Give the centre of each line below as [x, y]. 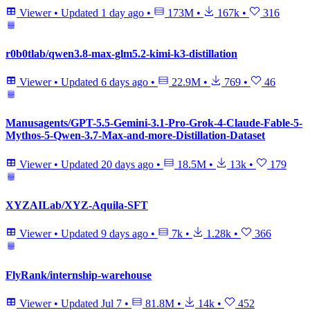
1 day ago [122, 12]
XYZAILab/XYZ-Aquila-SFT [77, 205]
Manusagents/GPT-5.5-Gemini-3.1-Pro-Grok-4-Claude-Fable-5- [154, 123]
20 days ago [127, 164]
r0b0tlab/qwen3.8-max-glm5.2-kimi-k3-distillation [121, 53]
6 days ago [125, 82]
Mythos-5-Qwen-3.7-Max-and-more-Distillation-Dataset [135, 136]
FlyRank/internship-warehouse [79, 275]
